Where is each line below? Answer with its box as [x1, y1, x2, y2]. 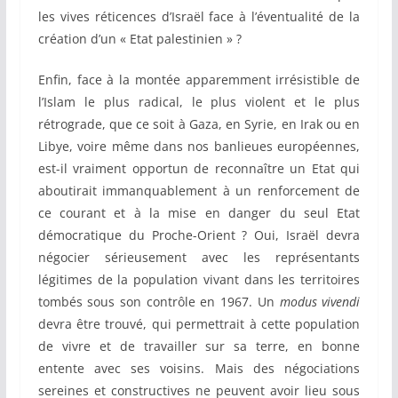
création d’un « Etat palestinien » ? [37, 30, 242, 48]
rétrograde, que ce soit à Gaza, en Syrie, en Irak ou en [37, 115, 361, 133]
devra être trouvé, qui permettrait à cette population [37, 315, 361, 333]
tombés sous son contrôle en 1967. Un [37, 293, 280, 311]
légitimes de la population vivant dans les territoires [37, 271, 361, 289]
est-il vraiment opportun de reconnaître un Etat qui [37, 160, 361, 178]
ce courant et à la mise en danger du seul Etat [37, 204, 361, 222]
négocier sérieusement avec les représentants [37, 249, 361, 267]
